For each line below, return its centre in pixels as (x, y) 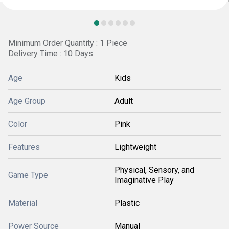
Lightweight (135, 147)
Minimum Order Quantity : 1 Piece (68, 43)
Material (23, 203)
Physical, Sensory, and (154, 170)
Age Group (27, 101)
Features (24, 147)
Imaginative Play (144, 180)
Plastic (127, 203)
